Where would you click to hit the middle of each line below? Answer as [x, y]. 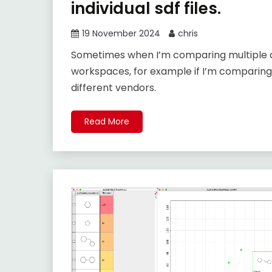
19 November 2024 [121, 34]
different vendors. [114, 88]
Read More [107, 122]
